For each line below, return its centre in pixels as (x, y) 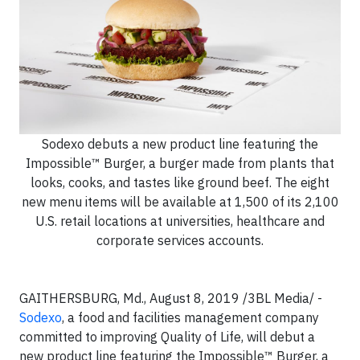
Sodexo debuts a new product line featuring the (180, 143)
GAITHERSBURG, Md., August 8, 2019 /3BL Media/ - (171, 298)
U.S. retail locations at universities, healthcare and (180, 221)
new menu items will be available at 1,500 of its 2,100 (180, 201)
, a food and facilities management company (190, 317)
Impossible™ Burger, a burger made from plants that (180, 163)
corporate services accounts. (180, 240)
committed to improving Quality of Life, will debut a (167, 336)
